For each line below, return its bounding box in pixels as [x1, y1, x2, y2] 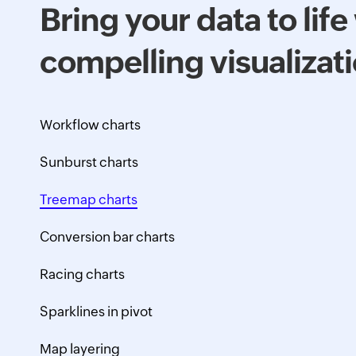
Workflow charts [40, 117, 141, 133]
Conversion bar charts [40, 229, 175, 245]
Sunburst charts [40, 154, 138, 170]
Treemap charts [40, 192, 137, 207]
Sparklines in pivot [40, 304, 153, 319]
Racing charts [40, 266, 125, 282]
